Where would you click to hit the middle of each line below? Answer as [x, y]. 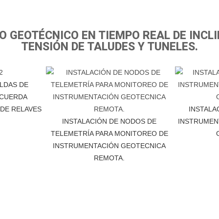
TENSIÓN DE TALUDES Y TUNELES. [109, 46]
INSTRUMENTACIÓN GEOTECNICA [109, 145]
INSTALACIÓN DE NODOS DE [109, 121]
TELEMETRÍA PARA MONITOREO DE [109, 133]
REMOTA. [109, 158]
